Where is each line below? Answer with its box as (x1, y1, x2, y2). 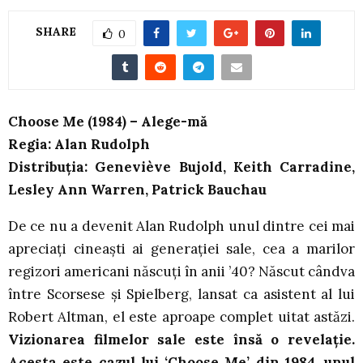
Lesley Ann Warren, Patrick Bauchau (8, 181, 267, 199)
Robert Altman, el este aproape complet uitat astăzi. (8, 308, 355, 327)
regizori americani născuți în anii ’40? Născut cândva (8, 263, 355, 281)
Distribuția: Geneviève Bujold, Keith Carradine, (8, 158, 355, 177)
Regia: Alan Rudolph (8, 135, 150, 154)
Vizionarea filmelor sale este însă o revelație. (8, 331, 355, 349)
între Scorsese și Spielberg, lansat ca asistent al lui (8, 285, 355, 304)
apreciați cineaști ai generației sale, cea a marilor (8, 240, 355, 258)
